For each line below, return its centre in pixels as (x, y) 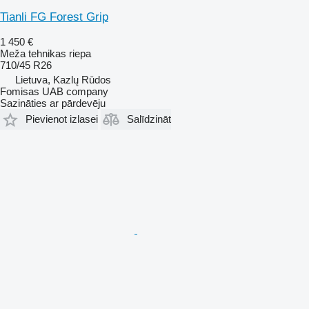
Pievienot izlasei (62, 119)
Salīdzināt (149, 119)
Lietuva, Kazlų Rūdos (63, 79)
